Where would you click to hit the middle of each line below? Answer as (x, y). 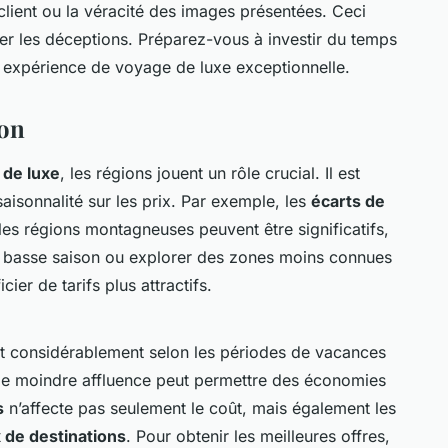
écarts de (348, 200)
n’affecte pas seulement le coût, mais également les (200, 407)
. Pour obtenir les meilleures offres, (258, 435)
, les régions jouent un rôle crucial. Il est (210, 172)
